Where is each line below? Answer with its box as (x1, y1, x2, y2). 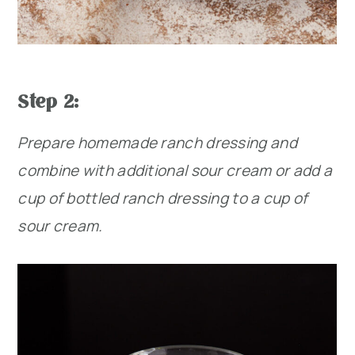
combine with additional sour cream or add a (17, 160, 333, 181)
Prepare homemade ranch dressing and (17, 132, 297, 154)
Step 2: (17, 88, 79, 113)
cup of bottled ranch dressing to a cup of (17, 188, 308, 209)
